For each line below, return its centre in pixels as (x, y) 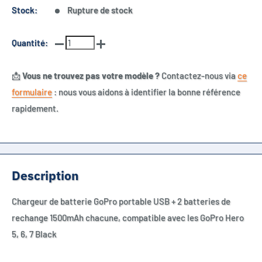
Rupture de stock (100, 10)
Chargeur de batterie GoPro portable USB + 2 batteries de (121, 201)
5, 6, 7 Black (34, 234)
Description (45, 175)
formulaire (32, 92)
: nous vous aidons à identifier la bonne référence (146, 92)
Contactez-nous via (199, 75)
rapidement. (35, 108)
